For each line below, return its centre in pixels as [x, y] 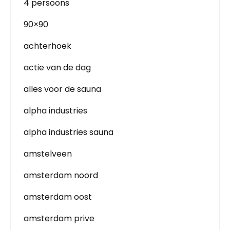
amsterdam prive [59, 218]
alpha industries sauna [69, 132]
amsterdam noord [61, 175]
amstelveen [48, 154]
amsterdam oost [58, 197]
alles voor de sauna [62, 89]
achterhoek [47, 46]
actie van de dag [57, 68]
